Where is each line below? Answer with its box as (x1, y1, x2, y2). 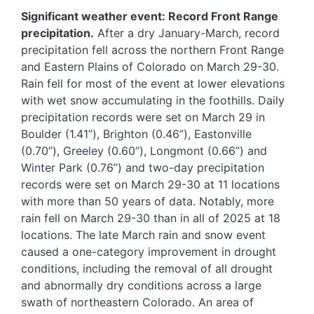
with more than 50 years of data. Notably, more (21, 194, 274, 209)
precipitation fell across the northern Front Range (21, 43, 284, 57)
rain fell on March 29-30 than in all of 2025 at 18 (21, 211, 280, 226)
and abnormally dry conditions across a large (21, 278, 261, 293)
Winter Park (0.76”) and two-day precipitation (21, 161, 264, 175)
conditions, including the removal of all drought (21, 261, 273, 276)
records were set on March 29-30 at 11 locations (21, 177, 280, 192)
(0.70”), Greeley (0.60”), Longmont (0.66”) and (21, 144, 267, 158)
